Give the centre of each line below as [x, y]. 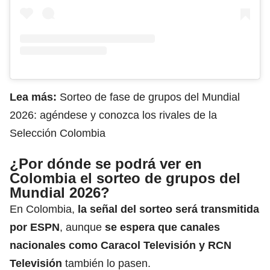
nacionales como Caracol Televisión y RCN [121, 245]
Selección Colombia [58, 133]
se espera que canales [162, 227]
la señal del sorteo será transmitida [167, 209]
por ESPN [35, 227]
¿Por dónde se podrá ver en [106, 164]
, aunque [82, 227]
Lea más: [35, 97]
